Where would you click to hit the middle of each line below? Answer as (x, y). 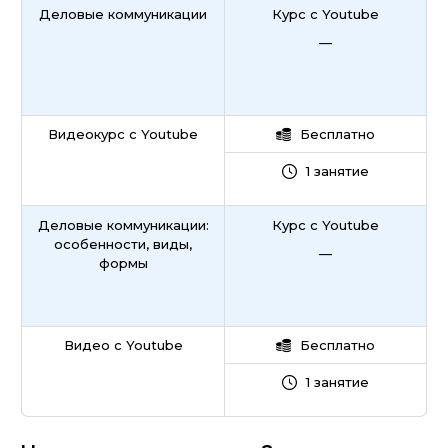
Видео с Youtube (123, 345)
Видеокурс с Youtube (123, 134)
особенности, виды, (123, 244)
